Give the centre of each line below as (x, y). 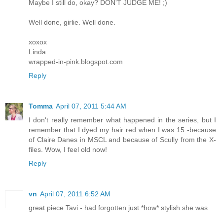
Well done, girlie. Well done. (72, 22)
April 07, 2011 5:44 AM (91, 106)
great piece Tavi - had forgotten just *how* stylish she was (118, 207)
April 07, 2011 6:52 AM (75, 194)
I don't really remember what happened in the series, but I (122, 120)
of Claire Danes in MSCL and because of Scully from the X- (122, 139)
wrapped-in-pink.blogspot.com (76, 61)
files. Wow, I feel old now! (68, 149)
